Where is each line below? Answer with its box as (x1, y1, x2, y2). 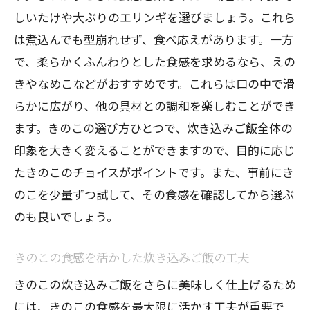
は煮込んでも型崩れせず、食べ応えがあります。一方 (14, 30, 293, 48)
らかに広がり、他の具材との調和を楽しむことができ (14, 97, 295, 114)
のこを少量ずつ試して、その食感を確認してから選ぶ (14, 185, 294, 203)
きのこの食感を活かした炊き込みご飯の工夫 (14, 248, 249, 266)
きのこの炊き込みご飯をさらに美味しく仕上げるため (14, 275, 296, 293)
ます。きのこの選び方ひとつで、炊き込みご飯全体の (14, 119, 293, 136)
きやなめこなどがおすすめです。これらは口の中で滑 (14, 75, 295, 92)
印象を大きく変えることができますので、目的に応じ (14, 141, 295, 158)
